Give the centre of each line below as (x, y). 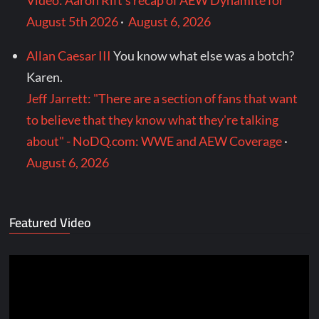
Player (27, 287)
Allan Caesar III (69, 56)
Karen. (45, 77)
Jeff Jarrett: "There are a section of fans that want (162, 99)
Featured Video (51, 223)
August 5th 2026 (73, 22)
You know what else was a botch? (204, 56)
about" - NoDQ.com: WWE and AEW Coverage (155, 141)
